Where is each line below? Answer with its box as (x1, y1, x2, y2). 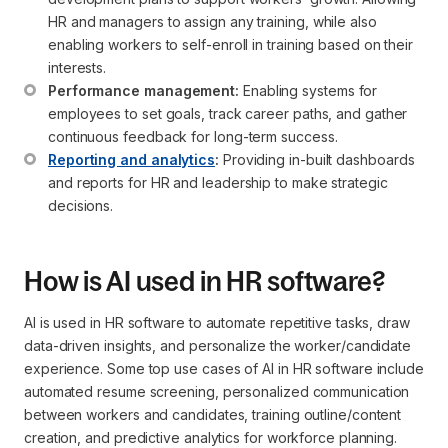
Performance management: (48, 81, 240, 99)
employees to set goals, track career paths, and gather (48, 104, 412, 122)
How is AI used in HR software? (24, 264, 385, 297)
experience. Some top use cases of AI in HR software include (24, 359, 424, 377)
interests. (48, 58, 107, 76)
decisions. (48, 196, 114, 214)
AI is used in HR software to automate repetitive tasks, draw (24, 313, 410, 331)
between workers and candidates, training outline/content (24, 405, 402, 423)
